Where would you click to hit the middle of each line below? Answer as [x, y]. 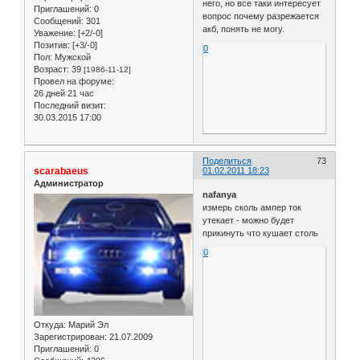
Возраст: [51, 70]
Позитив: [52, 45]
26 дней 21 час [64, 94]
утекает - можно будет [249, 220]
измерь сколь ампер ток [252, 207]
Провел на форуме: [74, 82]
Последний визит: [70, 106]
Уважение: [55, 33]
